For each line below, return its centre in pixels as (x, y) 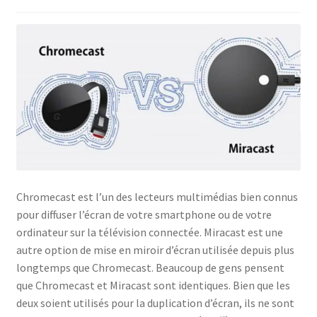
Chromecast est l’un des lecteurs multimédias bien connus (157, 197)
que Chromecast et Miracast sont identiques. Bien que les (153, 286)
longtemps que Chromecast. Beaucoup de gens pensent (150, 268)
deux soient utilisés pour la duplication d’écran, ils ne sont (155, 303)
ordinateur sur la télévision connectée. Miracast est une (149, 232)
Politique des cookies (67, 101)
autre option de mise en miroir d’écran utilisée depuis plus (155, 250)
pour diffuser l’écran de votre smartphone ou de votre (144, 215)
